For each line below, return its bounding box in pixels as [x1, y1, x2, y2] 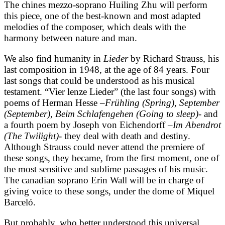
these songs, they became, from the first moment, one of [4, 152, 219, 163]
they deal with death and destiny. [62, 130, 190, 141]
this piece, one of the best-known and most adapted [4, 10, 201, 21]
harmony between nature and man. [4, 32, 137, 43]
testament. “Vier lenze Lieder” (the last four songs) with [4, 86, 216, 97]
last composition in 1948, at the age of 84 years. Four [4, 64, 209, 75]
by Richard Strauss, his [128, 53, 219, 64]
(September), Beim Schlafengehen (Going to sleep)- [4, 108, 201, 119]
